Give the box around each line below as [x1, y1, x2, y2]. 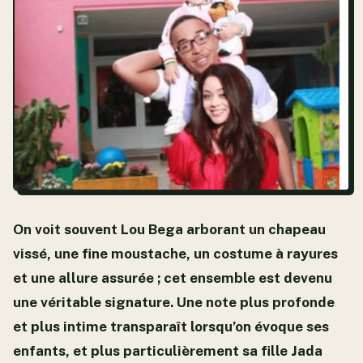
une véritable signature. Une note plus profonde [13, 294, 335, 311]
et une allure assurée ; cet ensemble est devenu [13, 270, 332, 287]
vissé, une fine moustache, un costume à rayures [13, 246, 338, 263]
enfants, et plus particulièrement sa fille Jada [13, 343, 322, 360]
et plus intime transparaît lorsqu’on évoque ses [13, 318, 329, 335]
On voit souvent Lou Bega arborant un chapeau [13, 221, 326, 238]
